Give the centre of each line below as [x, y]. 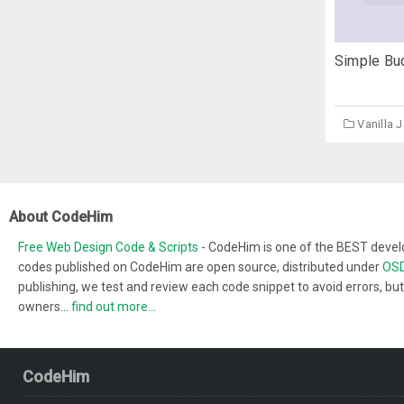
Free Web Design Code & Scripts [110, 248]
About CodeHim [61, 217]
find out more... [114, 307]
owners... [45, 307]
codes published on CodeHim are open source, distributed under [200, 267]
